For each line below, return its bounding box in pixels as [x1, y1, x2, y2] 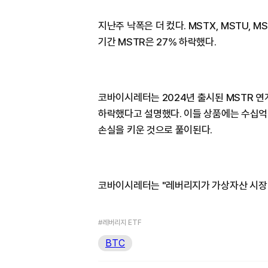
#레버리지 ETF [98, 218, 142, 227]
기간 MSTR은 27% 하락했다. [98, 35, 217, 48]
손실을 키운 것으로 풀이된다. [98, 123, 213, 136]
